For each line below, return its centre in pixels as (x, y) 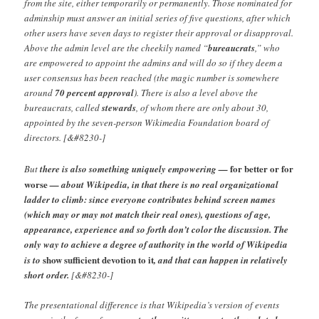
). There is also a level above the (196, 93)
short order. (48, 274)
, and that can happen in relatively (221, 260)
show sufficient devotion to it (99, 259)
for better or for (262, 168)
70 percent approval (95, 93)
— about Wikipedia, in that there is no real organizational (163, 184)
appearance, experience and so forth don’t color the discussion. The (157, 229)
